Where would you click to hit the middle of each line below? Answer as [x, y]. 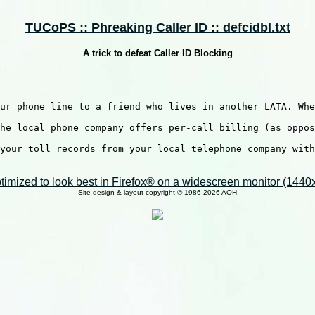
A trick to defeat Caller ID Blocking [157, 53]
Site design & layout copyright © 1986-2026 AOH [157, 192]
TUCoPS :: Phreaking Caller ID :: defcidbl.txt [157, 27]
